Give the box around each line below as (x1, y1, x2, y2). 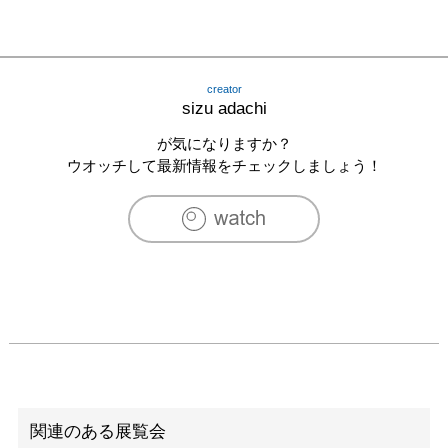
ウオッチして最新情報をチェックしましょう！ (66, 156, 382, 174)
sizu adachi (181, 98, 267, 118)
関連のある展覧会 (30, 421, 166, 441)
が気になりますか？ (156, 134, 292, 152)
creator (206, 82, 242, 95)
